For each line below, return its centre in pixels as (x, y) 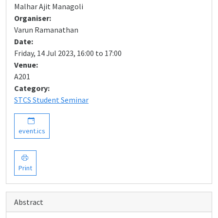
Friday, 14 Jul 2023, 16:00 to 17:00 (68, 53)
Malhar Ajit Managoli (49, 6)
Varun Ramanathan (46, 30)
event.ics (32, 131)
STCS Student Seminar (51, 100)
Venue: (26, 65)
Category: (32, 88)
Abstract (29, 202)
